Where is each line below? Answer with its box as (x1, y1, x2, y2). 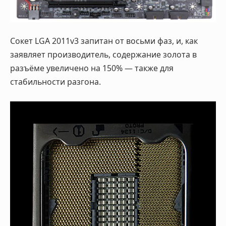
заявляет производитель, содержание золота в (10, 49, 197, 61)
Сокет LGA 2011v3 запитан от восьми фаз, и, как (10, 35, 198, 47)
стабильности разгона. (10, 76, 101, 88)
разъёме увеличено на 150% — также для (10, 63, 174, 74)
